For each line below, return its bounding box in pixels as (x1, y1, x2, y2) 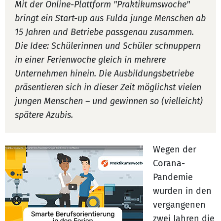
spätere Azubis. (15, 110, 73, 120)
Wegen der (153, 144, 196, 155)
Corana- (153, 158, 185, 169)
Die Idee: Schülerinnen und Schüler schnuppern (15, 40, 201, 51)
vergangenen (153, 199, 206, 210)
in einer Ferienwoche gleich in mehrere (15, 54, 166, 65)
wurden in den (153, 185, 212, 196)
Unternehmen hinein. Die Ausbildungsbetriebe (15, 68, 194, 79)
